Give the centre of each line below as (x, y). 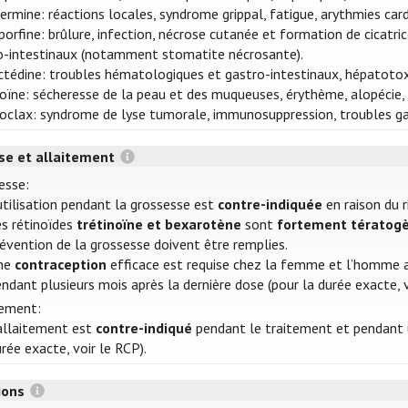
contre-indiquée (270, 204)
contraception (61, 265)
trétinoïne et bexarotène (159, 224)
